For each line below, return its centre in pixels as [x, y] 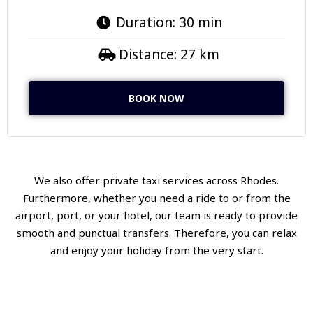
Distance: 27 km [169, 54]
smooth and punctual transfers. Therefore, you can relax [156, 233]
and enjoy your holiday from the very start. [156, 250]
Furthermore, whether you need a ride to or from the [156, 198]
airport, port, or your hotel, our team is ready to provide [156, 215]
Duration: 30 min [169, 22]
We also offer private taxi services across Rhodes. [156, 180]
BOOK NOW [156, 98]
